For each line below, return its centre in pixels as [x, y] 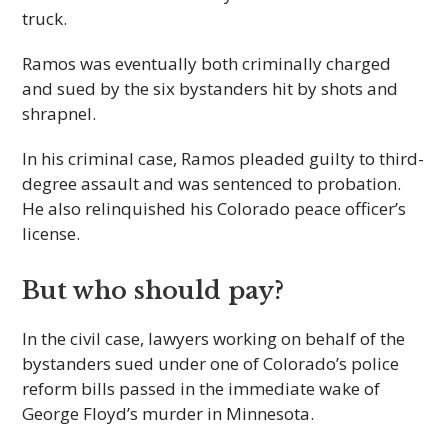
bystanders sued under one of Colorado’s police [211, 363]
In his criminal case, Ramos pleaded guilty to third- [223, 158]
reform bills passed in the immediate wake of [201, 388]
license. [51, 233]
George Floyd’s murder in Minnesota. [168, 413]
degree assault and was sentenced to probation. [212, 183]
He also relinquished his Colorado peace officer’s [214, 208]
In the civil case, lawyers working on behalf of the [214, 338]
